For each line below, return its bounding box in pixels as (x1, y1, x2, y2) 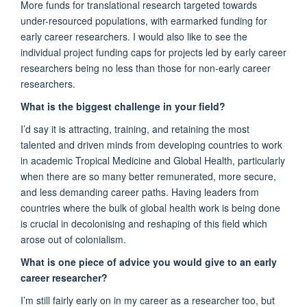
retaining (171, 121, 209, 136)
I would (133, 29, 164, 43)
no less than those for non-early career (99, 60, 271, 75)
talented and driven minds (21, 137, 136, 151)
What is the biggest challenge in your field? (21, 99, 225, 113)
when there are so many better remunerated (21, 169, 213, 183)
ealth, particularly (211, 153, 285, 167)
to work (251, 137, 282, 151)
